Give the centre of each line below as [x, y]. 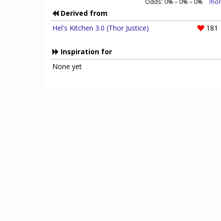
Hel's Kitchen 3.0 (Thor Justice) [101, 28]
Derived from [83, 13]
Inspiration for [85, 52]
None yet [67, 66]
